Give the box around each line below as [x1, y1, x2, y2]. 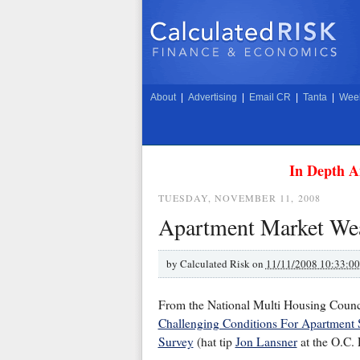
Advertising [187, 92, 237, 103]
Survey [157, 333, 194, 350]
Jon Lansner [235, 333, 297, 350]
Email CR [248, 92, 291, 103]
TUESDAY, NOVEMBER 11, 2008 [157, 191, 321, 204]
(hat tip [193, 333, 235, 350]
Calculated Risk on [179, 256, 266, 271]
